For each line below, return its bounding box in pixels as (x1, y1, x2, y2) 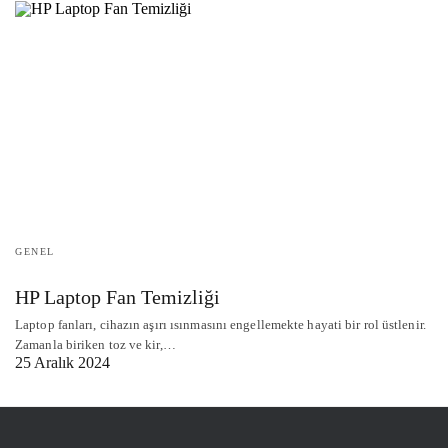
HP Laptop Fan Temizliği (15, 285, 220, 308)
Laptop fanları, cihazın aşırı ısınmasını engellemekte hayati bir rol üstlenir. (15, 316, 426, 332)
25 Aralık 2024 (15, 353, 110, 371)
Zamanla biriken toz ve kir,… (15, 336, 176, 352)
